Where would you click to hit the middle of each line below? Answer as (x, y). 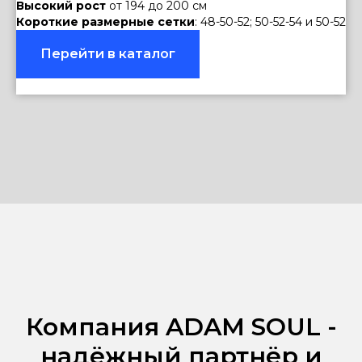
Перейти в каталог (108, 53)
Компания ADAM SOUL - (181, 326)
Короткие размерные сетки (105, 22)
